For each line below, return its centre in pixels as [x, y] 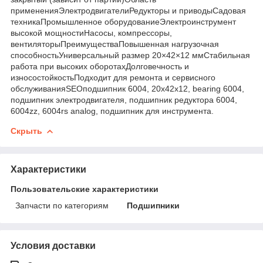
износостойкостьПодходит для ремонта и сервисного [113, 77]
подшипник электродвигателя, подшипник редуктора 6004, [124, 100]
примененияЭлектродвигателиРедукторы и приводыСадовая [128, 10]
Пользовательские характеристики [85, 189]
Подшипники [154, 205]
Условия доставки [53, 245]
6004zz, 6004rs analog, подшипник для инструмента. [112, 111]
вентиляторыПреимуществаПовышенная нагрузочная [115, 44]
